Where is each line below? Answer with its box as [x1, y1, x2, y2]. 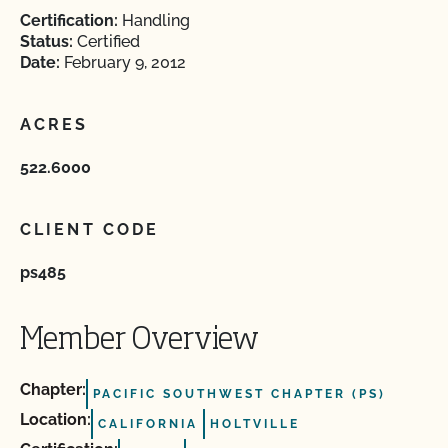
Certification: [20, 11, 118, 30]
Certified [73, 32, 140, 51]
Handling [118, 11, 190, 30]
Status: [20, 32, 73, 51]
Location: [20, 410, 91, 429]
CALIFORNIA [98, 417, 198, 431]
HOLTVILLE [210, 417, 300, 431]
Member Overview [20, 326, 259, 356]
